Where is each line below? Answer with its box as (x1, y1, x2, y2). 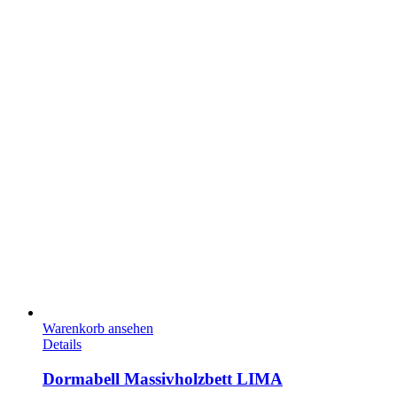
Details (43, 337, 82, 353)
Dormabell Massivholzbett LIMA (43, 369, 283, 388)
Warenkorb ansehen (43, 321, 153, 337)
